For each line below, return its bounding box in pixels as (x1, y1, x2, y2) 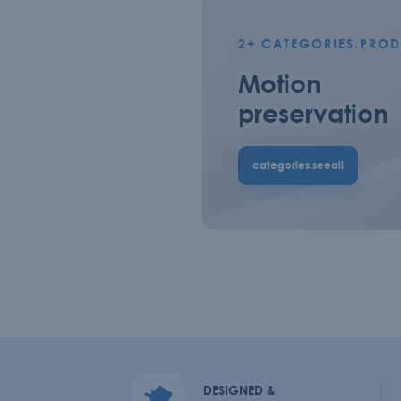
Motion (237, 65, 321, 101)
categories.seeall (252, 158, 344, 173)
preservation (237, 95, 388, 131)
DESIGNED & (203, 380, 276, 399)
